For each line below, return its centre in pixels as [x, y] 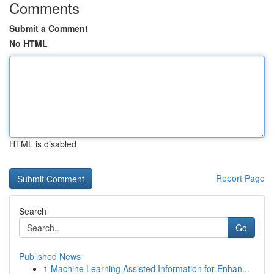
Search [33, 211]
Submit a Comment [49, 28]
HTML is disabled [43, 144]
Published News [50, 256]
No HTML [28, 43]
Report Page [240, 178]
